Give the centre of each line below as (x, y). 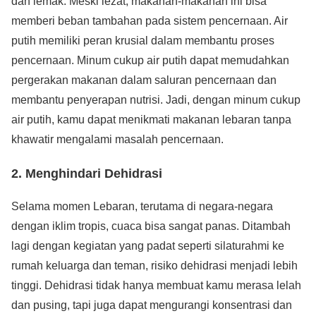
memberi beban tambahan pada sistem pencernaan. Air (150, 21)
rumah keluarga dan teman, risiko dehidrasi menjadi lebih (154, 266)
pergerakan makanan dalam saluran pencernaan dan (144, 80)
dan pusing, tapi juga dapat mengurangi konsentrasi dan (152, 305)
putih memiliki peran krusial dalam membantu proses (143, 41)
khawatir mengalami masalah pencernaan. (117, 140)
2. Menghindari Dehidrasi (87, 173)
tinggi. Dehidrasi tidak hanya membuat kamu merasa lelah (156, 286)
